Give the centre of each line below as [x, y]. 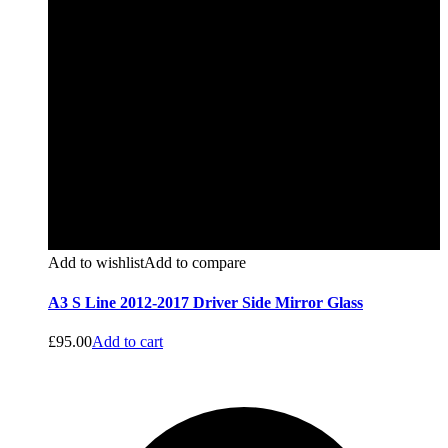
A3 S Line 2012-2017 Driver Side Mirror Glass [205, 302]
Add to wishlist [96, 263]
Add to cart [127, 341]
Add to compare [195, 263]
